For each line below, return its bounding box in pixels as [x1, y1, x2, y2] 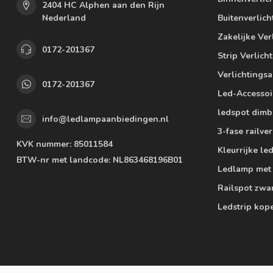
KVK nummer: [16, 138, 71, 151]
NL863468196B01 [110, 154, 183, 166]
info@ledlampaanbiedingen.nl [42, 113, 169, 125]
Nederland [42, 12, 86, 24]
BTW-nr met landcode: [16, 154, 110, 166]
